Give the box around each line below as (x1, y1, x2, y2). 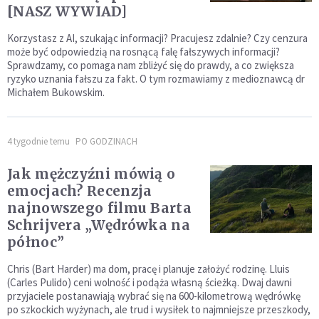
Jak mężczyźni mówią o (7, 165, 176, 182)
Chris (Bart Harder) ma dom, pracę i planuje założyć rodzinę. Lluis (7, 262, 290, 276)
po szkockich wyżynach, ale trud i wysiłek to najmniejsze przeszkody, (7, 303, 310, 316)
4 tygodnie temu (7, 135, 70, 147)
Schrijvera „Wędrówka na (7, 216, 190, 234)
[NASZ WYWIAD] (7, 3, 127, 20)
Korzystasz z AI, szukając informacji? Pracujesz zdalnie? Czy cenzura (7, 31, 308, 45)
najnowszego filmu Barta (7, 199, 192, 216)
